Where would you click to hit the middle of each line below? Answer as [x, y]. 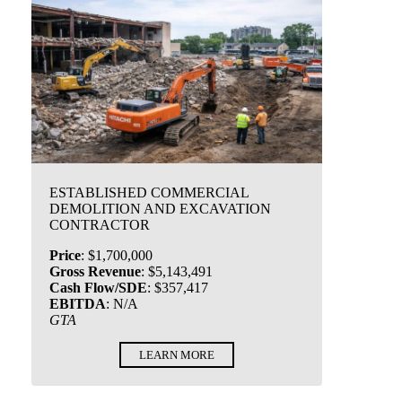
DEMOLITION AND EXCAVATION [160, 209]
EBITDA [78, 304]
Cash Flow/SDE [98, 288]
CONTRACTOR [100, 225]
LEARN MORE [177, 355]
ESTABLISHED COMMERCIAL [149, 192]
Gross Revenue [95, 271]
